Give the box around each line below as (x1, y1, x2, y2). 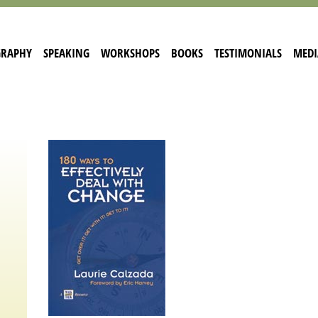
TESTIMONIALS (214, 44, 282, 61)
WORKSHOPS (101, 44, 160, 61)
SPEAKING (43, 44, 89, 61)
